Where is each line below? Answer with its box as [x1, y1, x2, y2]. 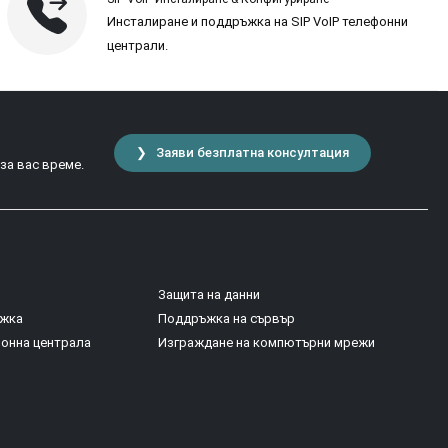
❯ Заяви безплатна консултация [135, 144, 349, 160]
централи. [106, 37, 168, 53]
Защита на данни [158, 286, 261, 302]
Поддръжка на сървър [158, 310, 296, 326]
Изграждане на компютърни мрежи [158, 334, 376, 350]
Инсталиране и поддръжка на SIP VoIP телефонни [106, 13, 408, 29]
